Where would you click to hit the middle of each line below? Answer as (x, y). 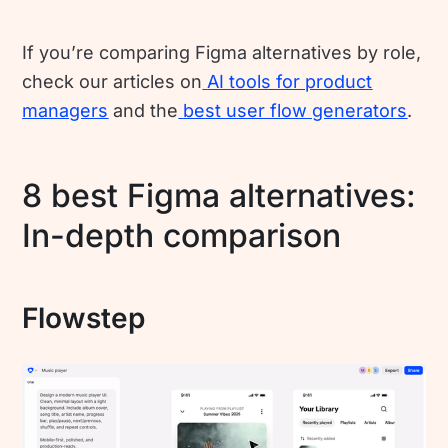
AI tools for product (290, 81)
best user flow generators (295, 110)
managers (65, 110)
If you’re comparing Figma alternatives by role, (222, 52)
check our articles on (112, 81)
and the (143, 110)
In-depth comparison (182, 235)
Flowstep (84, 317)
